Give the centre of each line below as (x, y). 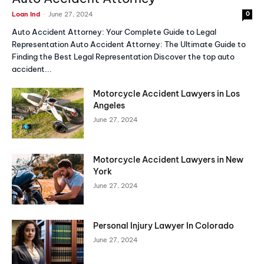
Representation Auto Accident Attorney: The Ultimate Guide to (129, 44)
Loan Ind (26, 14)
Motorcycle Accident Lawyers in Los (167, 94)
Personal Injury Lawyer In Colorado (164, 225)
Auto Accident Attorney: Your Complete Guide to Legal (114, 32)
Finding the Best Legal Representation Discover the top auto (123, 57)
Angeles (109, 106)
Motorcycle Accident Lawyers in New (169, 160)
